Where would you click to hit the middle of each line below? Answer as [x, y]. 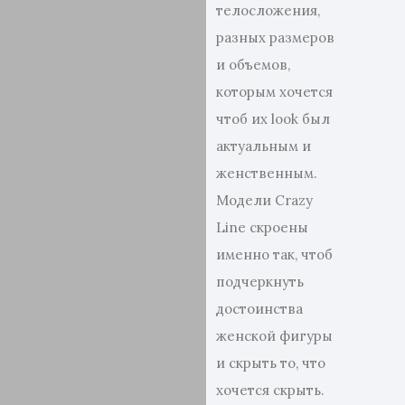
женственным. [267, 173]
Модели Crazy [265, 200]
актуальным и [264, 146]
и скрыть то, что [271, 363]
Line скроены [263, 227]
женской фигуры [275, 336]
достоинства [260, 309]
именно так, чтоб [275, 254]
